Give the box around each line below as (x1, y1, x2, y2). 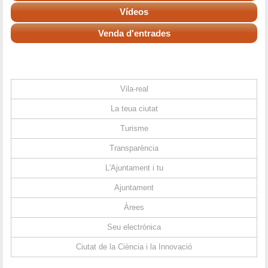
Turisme (120, 124, 148, 133)
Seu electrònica (107, 223, 161, 232)
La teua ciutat (110, 104, 158, 114)
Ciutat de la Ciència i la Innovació (76, 242, 192, 252)
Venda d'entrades (98, 28, 170, 38)
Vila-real (120, 84, 148, 94)
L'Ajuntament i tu (105, 163, 163, 173)
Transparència (109, 144, 159, 153)
